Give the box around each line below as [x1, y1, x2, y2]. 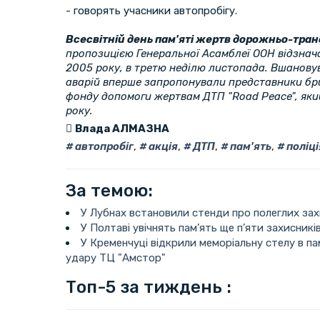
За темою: [66, 180, 153, 201]
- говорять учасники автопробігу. [66, 4, 237, 17]
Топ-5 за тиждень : [66, 276, 231, 297]
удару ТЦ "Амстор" [66, 251, 166, 264]
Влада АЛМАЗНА [75, 121, 169, 135]
